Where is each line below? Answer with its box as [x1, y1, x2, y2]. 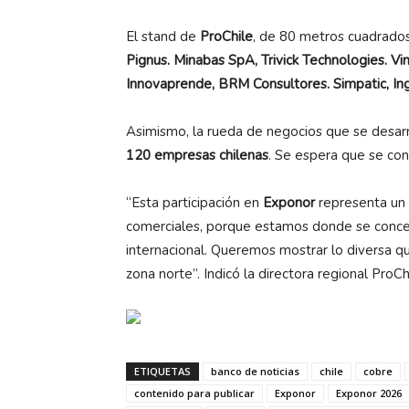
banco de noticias [211, 363, 299, 378]
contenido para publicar [134, 385, 255, 400]
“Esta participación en [126, 193, 263, 212]
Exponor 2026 [336, 385, 402, 400]
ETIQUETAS [134, 363, 191, 378]
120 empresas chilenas [126, 145, 268, 164]
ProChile [200, 26, 253, 46]
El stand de [126, 26, 200, 46]
